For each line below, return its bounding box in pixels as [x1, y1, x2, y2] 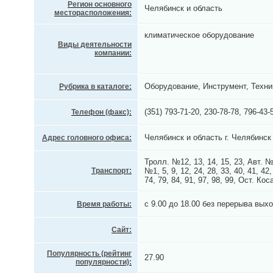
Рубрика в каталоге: [59, 82, 132, 91]
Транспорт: [91, 166, 132, 175]
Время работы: [77, 200, 132, 208]
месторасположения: [54, 9, 132, 17]
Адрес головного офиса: [42, 133, 132, 142]
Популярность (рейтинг [47, 249, 132, 258]
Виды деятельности [58, 40, 132, 49]
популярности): [76, 258, 132, 266]
